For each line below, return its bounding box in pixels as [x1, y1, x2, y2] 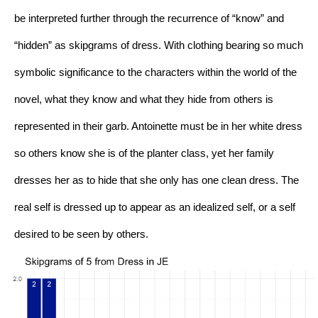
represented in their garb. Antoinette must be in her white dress [14, 121, 302, 133]
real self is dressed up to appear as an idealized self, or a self [14, 202, 295, 214]
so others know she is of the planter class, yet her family [14, 148, 274, 160]
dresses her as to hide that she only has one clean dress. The [14, 175, 299, 187]
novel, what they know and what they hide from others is [14, 94, 273, 106]
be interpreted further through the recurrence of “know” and [14, 13, 284, 25]
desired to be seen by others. [14, 229, 151, 241]
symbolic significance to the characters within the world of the [14, 67, 297, 79]
